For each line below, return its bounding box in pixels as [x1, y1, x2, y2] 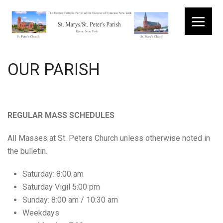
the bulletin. [7, 146, 47, 156]
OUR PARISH [7, 60, 100, 79]
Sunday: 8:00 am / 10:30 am [22, 195, 118, 205]
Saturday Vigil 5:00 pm [22, 182, 100, 192]
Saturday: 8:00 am [22, 169, 84, 179]
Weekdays [22, 208, 59, 218]
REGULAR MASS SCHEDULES [7, 111, 114, 120]
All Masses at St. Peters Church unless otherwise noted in [7, 133, 210, 143]
